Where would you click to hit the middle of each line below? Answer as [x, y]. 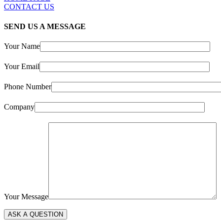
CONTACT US [29, 7]
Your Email [22, 66]
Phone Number [28, 86]
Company [19, 107]
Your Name [22, 46]
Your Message [26, 196]
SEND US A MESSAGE [45, 26]
